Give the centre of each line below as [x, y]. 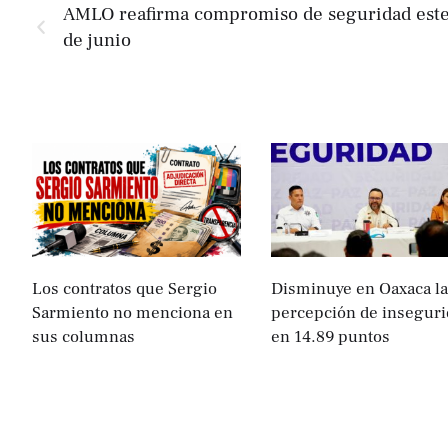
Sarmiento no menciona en [132, 312]
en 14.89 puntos [330, 336]
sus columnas [83, 336]
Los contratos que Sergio [124, 288]
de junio [97, 40]
